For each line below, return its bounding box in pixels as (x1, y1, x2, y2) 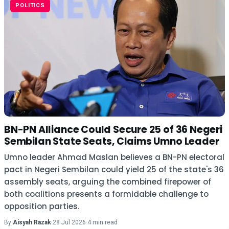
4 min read (87, 219, 118, 226)
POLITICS (15, 2, 45, 9)
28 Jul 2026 (53, 219, 86, 226)
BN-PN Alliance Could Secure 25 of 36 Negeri (4, 123, 222, 136)
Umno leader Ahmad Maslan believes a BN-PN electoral (4, 152, 224, 163)
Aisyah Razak (13, 219, 51, 226)
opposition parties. (4, 201, 79, 212)
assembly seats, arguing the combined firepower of (4, 176, 211, 187)
